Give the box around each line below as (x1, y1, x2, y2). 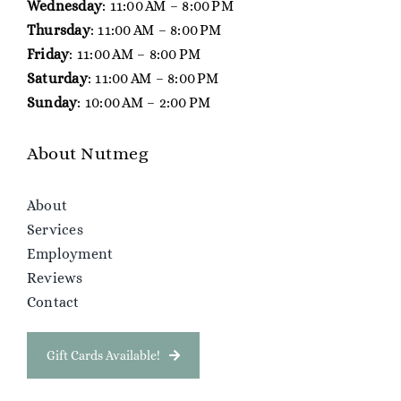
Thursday (26, 21, 90, 38)
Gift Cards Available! (46, 347, 160, 363)
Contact (26, 293, 80, 311)
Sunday (26, 93, 78, 111)
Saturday (26, 69, 88, 87)
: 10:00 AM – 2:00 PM (77, 93, 211, 111)
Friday (26, 45, 70, 63)
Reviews (26, 269, 83, 286)
